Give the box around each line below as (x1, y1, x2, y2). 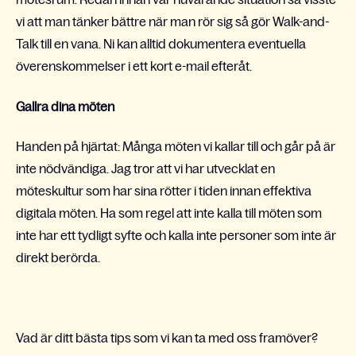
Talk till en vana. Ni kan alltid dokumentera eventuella (16, 37, 306, 52)
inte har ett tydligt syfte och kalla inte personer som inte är (16, 227, 336, 242)
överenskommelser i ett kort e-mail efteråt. (16, 59, 252, 74)
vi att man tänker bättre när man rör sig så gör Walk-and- (16, 14, 329, 29)
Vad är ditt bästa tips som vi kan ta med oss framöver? (16, 330, 318, 345)
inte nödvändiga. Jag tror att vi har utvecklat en (16, 161, 275, 176)
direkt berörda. (16, 250, 100, 265)
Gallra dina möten (16, 99, 114, 114)
